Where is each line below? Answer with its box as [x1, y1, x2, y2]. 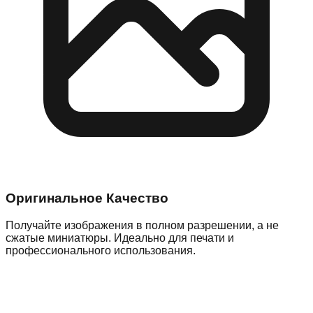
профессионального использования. [6, 244, 196, 256]
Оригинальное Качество [6, 190, 168, 205]
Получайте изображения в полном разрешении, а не [6, 219, 279, 231]
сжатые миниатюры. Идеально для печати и [6, 231, 234, 244]
